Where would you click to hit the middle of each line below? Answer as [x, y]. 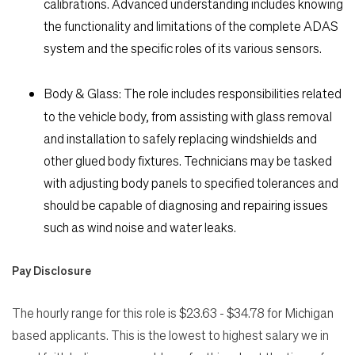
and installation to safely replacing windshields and [180, 139]
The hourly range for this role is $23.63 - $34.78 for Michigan [173, 313]
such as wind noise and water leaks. [140, 227]
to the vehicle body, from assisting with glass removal [188, 116]
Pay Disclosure [52, 271]
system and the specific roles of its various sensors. [183, 48]
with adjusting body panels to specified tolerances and [191, 183]
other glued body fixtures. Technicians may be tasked [188, 161]
